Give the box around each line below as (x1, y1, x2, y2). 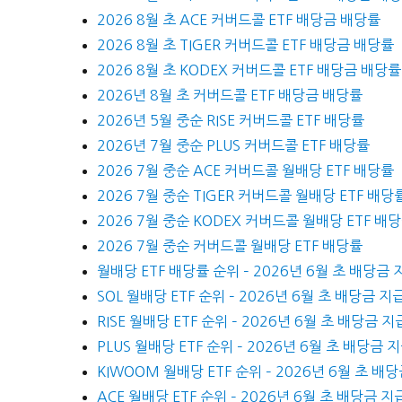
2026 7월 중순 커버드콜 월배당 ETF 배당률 (97, 238, 363, 253)
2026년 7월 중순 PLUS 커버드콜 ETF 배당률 (97, 137, 370, 153)
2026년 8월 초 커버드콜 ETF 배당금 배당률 (97, 87, 363, 102)
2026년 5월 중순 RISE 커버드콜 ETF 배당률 (97, 112, 364, 127)
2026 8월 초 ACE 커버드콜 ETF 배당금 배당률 (97, 12, 380, 27)
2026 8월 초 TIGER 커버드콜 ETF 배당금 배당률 (97, 37, 394, 52)
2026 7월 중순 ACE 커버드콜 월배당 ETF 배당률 (97, 162, 394, 178)
